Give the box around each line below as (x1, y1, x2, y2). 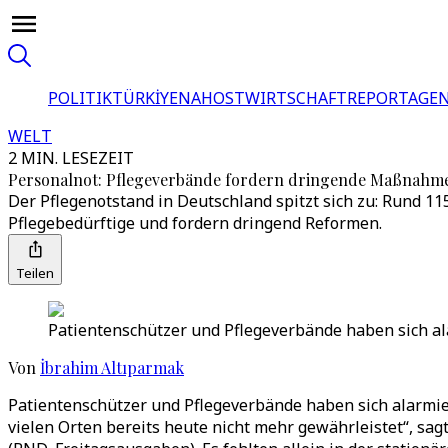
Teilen (16, 264, 54, 282)
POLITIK (48, 87, 112, 109)
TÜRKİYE (112, 87, 178, 109)
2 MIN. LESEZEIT (8, 147, 134, 169)
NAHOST (178, 87, 245, 109)
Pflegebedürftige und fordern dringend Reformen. (8, 212, 382, 234)
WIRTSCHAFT (245, 87, 347, 109)
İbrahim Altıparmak (40, 357, 184, 378)
